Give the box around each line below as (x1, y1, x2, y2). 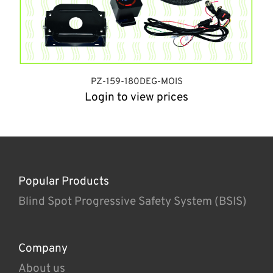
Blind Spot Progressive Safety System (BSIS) (18, 194, 247, 209)
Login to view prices (85, 90, 188, 105)
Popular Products (18, 174, 109, 189)
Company (18, 241, 68, 256)
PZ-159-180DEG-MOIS (90, 76, 183, 88)
